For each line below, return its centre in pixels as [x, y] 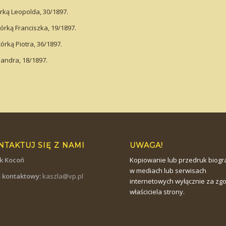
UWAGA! [147, 146]
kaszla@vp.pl [63, 176]
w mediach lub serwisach [168, 171]
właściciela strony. [157, 192]
